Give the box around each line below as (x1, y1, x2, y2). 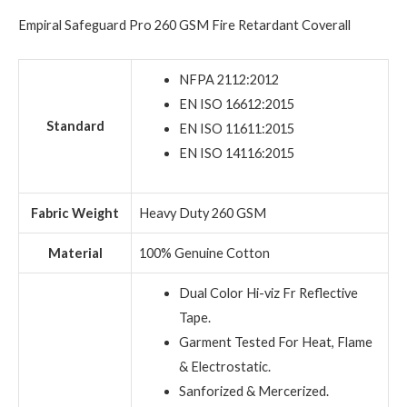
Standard (45, 117, 104, 134)
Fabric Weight (31, 204, 119, 221)
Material (47, 244, 103, 261)
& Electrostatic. (178, 358, 271, 374)
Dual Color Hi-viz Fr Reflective (178, 284, 358, 301)
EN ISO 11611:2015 (178, 120, 294, 136)
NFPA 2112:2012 (178, 71, 279, 87)
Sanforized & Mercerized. (178, 382, 329, 399)
